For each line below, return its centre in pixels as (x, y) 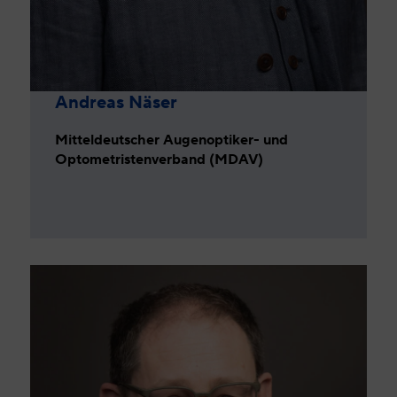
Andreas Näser (117, 101)
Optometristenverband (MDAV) (160, 159)
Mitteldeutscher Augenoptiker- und (172, 139)
